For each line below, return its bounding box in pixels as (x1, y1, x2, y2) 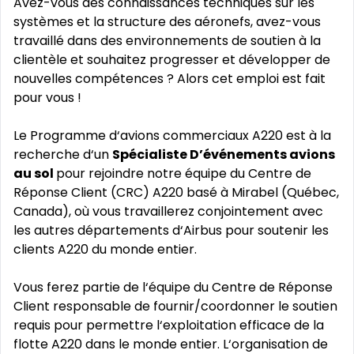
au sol (13, 164, 56, 183)
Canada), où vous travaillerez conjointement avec (13, 202, 323, 220)
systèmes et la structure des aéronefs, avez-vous (13, 13, 321, 31)
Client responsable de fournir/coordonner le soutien (13, 297, 337, 315)
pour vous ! (13, 88, 81, 107)
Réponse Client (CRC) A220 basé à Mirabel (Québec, (13, 183, 339, 201)
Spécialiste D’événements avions (112, 145, 335, 164)
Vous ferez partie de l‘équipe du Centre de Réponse (13, 278, 333, 296)
